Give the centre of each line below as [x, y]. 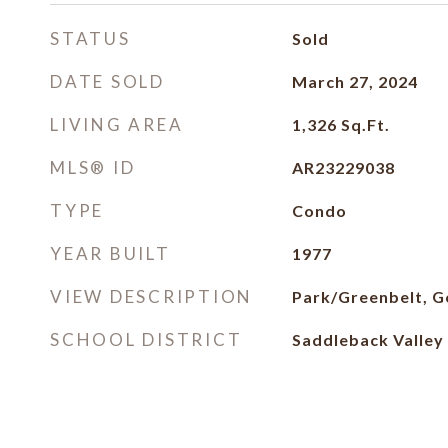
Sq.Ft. [365, 124]
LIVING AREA [117, 124]
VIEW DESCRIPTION [151, 296]
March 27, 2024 [354, 81]
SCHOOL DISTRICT [146, 339]
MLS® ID [93, 167]
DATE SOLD [107, 81]
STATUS [90, 38]
